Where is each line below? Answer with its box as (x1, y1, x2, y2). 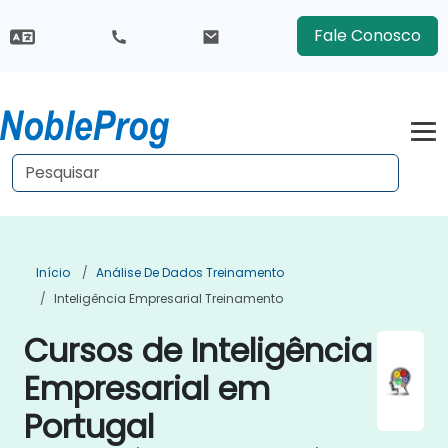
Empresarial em (24, 366, 270, 411)
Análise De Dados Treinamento (96, 264, 284, 281)
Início (36, 264, 70, 281)
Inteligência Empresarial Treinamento (54, 290, 283, 307)
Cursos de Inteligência (24, 328, 372, 373)
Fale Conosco (313, 24, 421, 47)
